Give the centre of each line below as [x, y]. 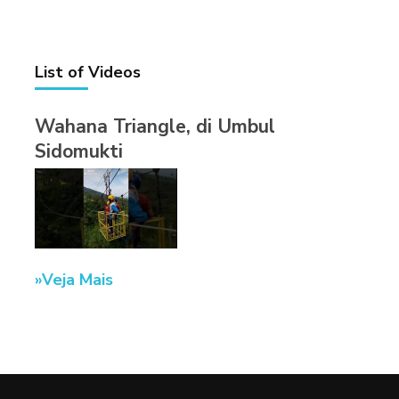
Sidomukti [79, 152]
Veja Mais [77, 280]
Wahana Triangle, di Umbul [155, 127]
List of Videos [88, 73]
